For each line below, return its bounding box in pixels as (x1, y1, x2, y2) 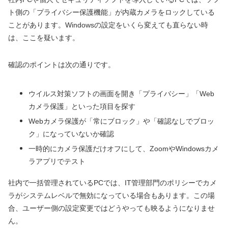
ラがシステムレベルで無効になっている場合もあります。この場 (8, 191, 215, 200)
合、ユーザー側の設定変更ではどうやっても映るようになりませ (8, 204, 215, 213)
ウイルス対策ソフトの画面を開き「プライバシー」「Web (28, 90, 214, 98)
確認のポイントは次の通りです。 (8, 61, 115, 69)
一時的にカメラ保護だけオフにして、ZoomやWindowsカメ (28, 145, 219, 153)
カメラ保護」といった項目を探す (28, 102, 135, 111)
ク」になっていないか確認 (28, 130, 114, 138)
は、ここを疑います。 (8, 34, 79, 42)
